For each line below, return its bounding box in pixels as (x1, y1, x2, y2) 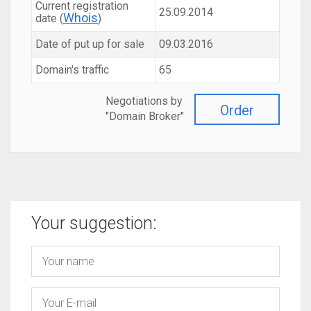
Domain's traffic (35, 63, 109, 76)
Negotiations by (106, 94, 183, 108)
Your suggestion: (31, 213, 157, 233)
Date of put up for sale (35, 37, 144, 51)
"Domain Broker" (106, 110, 184, 123)
